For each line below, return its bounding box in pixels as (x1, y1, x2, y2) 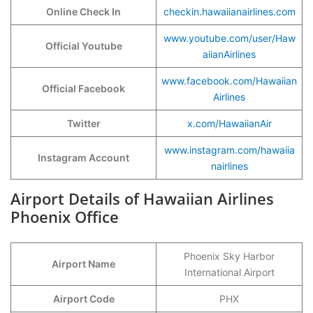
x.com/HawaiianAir (187, 117, 272, 129)
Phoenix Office (10, 206, 119, 227)
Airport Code (52, 293, 115, 305)
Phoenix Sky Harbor (184, 250, 275, 262)
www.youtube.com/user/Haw (163, 32, 296, 44)
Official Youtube (45, 40, 122, 52)
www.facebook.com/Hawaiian (161, 75, 297, 87)
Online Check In (46, 6, 121, 17)
